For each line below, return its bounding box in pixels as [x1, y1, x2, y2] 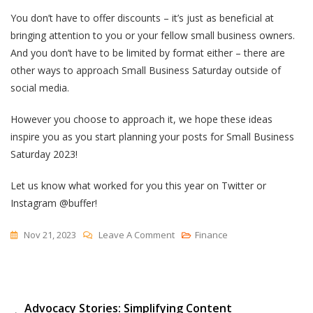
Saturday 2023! [10, 147, 78, 161]
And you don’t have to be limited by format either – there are [10, 46, 285, 60]
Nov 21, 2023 [24, 228, 76, 242]
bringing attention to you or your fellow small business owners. [10, 29, 295, 43]
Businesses [174, 282, 224, 296]
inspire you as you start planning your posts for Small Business [10, 130, 294, 144]
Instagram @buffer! [10, 196, 97, 210]
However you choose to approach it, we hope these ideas [10, 112, 272, 126]
